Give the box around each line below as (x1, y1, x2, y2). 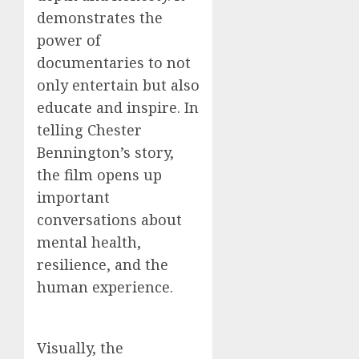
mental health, (37, 232, 141, 252)
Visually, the (37, 337, 123, 357)
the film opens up (37, 164, 162, 184)
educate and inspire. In (37, 97, 199, 117)
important (37, 187, 110, 207)
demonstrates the (37, 7, 163, 27)
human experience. (37, 276, 173, 296)
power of (37, 30, 100, 50)
